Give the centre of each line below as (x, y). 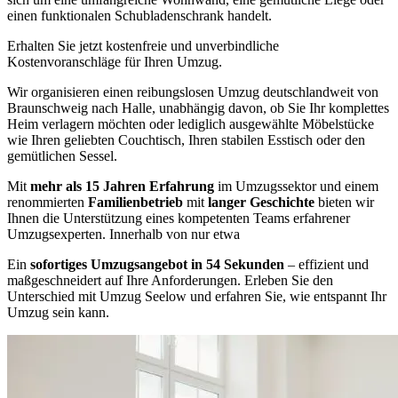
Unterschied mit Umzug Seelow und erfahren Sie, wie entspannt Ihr (197, 296)
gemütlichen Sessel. (62, 156)
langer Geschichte (263, 202)
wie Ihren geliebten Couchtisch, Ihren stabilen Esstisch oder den (186, 140)
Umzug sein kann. (58, 312)
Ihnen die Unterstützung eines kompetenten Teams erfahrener (179, 218)
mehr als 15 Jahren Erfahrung (124, 186)
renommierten (48, 202)
